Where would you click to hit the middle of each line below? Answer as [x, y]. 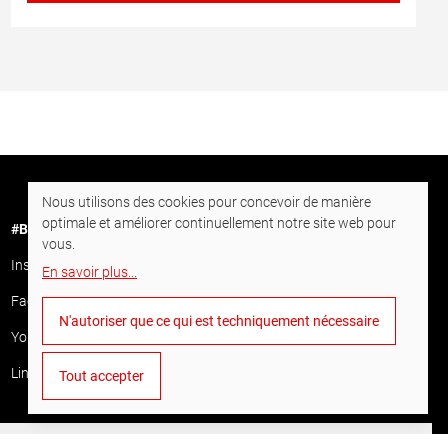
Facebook [41, 301]
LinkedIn [36, 373]
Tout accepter [101, 376]
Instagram [43, 265]
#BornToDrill [50, 229]
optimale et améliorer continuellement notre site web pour [219, 223]
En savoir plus [85, 272]
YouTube [37, 337]
